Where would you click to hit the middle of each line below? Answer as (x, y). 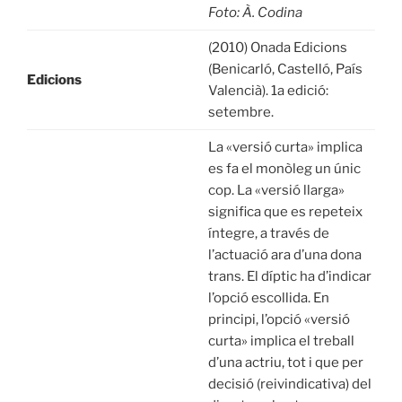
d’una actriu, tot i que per (285, 363)
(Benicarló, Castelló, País (285, 70)
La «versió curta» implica (285, 148)
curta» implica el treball (281, 341)
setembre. (240, 113)
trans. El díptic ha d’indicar (289, 277)
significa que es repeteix (285, 212)
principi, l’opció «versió (279, 320)
